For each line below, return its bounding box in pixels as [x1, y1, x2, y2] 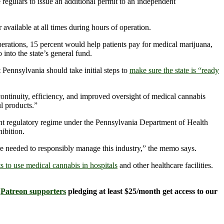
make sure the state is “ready [129, 66, 219, 75]
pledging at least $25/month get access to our [66, 187, 217, 196]
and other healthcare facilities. [117, 161, 213, 170]
